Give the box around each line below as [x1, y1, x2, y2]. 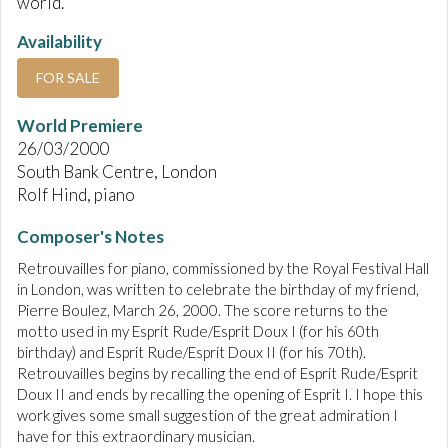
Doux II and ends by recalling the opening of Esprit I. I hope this [17, 385, 423, 404]
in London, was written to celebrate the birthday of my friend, [17, 280, 419, 299]
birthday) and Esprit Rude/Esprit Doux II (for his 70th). [17, 343, 366, 362]
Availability [17, 31, 102, 53]
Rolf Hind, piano [17, 184, 135, 206]
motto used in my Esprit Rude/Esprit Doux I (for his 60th [17, 322, 379, 341]
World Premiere [17, 115, 143, 137]
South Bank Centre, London [17, 161, 217, 183]
